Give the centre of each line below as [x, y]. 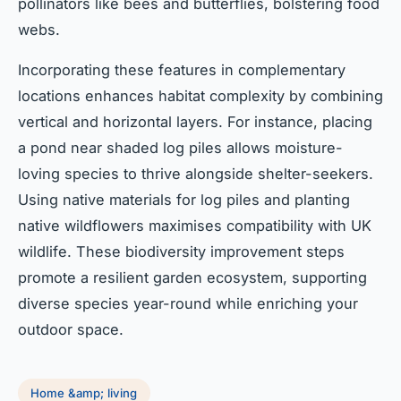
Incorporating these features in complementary [182, 69]
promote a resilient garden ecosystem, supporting [192, 277]
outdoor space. [71, 329]
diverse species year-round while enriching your [188, 303]
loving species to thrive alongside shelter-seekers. [196, 173]
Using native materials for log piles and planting [184, 199]
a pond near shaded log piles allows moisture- [180, 147]
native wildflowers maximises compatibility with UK [195, 225]
